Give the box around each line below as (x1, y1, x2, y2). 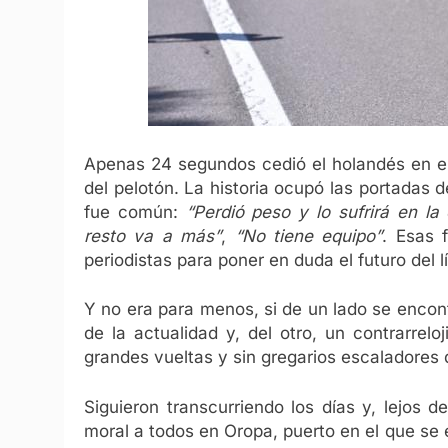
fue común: (84, 201, 186, 222)
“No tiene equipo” (234, 225, 383, 246)
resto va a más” (84, 225, 222, 246)
